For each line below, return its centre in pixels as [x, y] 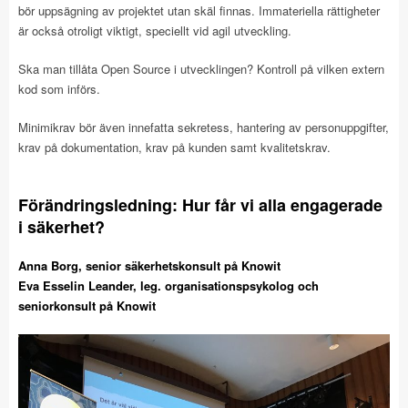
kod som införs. [59, 89]
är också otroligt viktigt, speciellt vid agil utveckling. [155, 31]
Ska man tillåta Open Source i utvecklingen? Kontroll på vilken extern [201, 69]
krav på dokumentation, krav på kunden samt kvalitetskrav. [174, 147]
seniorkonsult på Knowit [87, 306]
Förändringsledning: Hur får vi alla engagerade [200, 205]
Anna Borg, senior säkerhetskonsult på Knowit [149, 265]
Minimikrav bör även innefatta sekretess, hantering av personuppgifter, [204, 127]
